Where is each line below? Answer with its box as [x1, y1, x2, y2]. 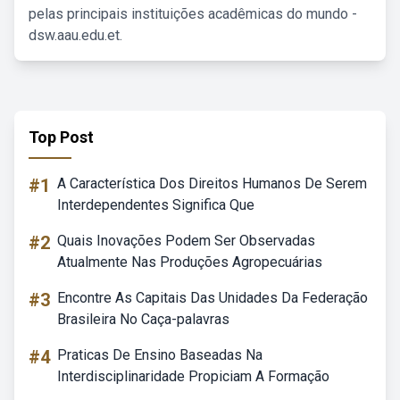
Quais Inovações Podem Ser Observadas [57, 232, 315, 249]
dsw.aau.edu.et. [29, 27, 122, 44]
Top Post [29, 128, 94, 146]
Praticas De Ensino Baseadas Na [57, 346, 262, 363]
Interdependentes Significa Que [57, 196, 254, 213]
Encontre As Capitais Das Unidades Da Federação [57, 289, 368, 306]
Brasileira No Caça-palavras [57, 311, 229, 328]
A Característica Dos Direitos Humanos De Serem [57, 175, 367, 192]
